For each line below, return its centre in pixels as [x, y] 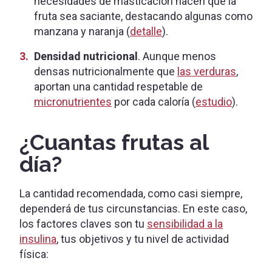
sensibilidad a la [185, 223]
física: [34, 254]
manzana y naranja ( [82, 31]
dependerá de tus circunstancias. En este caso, [133, 208]
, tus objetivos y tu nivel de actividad [143, 239]
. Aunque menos [177, 56]
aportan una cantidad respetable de [118, 86]
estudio [214, 101]
